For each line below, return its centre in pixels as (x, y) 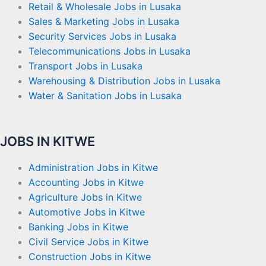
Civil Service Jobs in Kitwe (88, 241)
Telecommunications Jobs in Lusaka (110, 51)
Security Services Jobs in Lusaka (102, 36)
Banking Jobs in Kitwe (78, 227)
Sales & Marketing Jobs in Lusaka (104, 21)
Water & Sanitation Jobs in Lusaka (105, 96)
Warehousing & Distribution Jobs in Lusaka (124, 81)
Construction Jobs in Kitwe (90, 256)
